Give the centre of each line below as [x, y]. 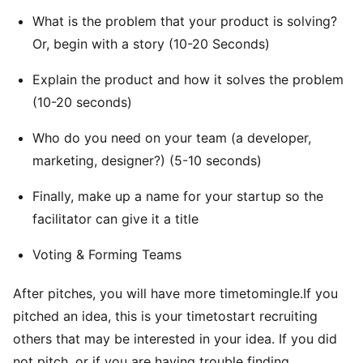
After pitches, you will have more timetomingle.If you [175, 294]
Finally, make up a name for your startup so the [178, 196]
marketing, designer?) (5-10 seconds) [147, 161]
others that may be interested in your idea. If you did [175, 339]
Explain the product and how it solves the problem [188, 80]
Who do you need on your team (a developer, [172, 138]
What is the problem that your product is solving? [185, 21]
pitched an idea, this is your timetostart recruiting [165, 316]
